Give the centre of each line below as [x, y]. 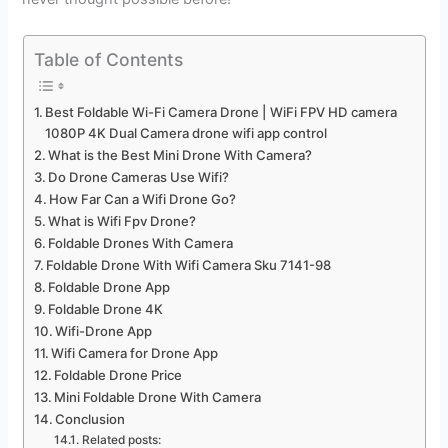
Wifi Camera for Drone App [135, 353]
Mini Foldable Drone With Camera [158, 397]
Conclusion [90, 419]
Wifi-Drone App [104, 331]
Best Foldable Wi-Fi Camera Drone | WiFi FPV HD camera [221, 112]
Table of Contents [108, 59]
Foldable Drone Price [118, 375]
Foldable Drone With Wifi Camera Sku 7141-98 [189, 265]
